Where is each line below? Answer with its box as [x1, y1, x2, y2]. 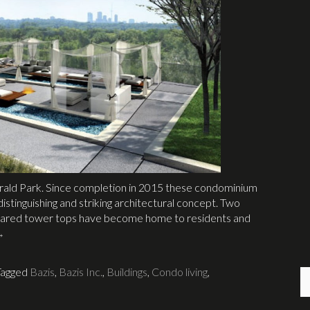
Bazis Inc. [59, 265, 102, 279]
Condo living [152, 265, 208, 279]
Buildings [107, 265, 147, 279]
